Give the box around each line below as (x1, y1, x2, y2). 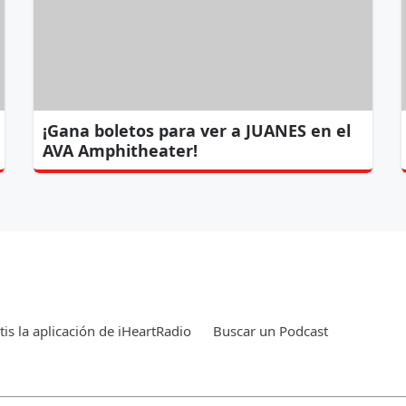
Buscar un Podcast (213, 321, 328, 340)
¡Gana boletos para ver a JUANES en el (43, 119, 352, 141)
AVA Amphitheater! (43, 139, 198, 161)
